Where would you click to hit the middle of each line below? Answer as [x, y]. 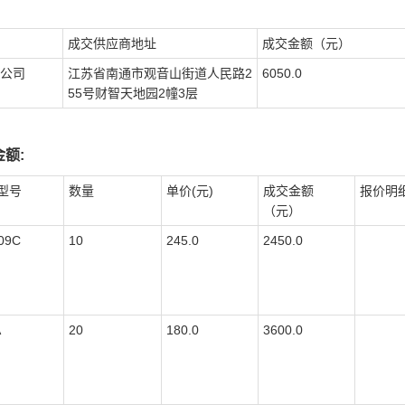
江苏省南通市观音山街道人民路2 [160, 73]
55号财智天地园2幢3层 [133, 93]
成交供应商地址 [112, 43]
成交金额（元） [306, 43]
